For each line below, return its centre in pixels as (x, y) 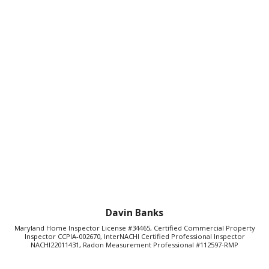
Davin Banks (134, 213)
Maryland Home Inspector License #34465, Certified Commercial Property (134, 228)
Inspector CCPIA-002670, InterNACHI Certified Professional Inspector (134, 236)
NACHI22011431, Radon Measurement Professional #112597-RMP (134, 244)
